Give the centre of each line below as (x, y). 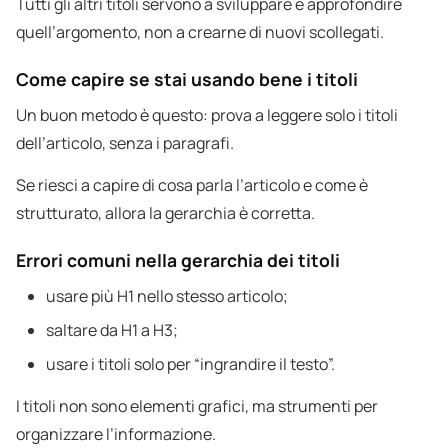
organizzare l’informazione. (116, 434)
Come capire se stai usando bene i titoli (187, 79)
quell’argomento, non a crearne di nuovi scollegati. (200, 32)
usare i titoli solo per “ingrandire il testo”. (190, 364)
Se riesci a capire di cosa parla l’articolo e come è (192, 185)
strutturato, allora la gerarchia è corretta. (165, 213)
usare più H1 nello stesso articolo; (167, 296)
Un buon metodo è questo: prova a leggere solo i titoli (207, 115)
